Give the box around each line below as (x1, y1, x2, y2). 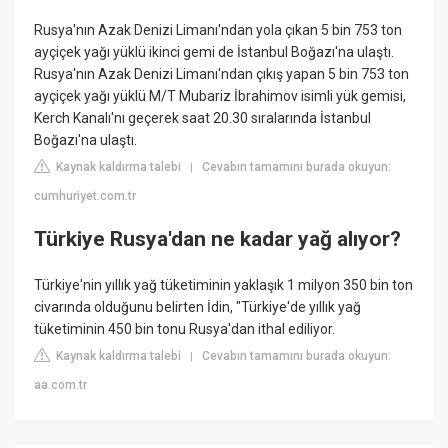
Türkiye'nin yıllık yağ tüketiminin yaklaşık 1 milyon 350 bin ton (34, 276, 414, 293)
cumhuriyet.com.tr (34, 188, 137, 203)
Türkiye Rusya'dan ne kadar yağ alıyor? (34, 227, 402, 252)
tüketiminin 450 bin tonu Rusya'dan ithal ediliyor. (34, 320, 336, 337)
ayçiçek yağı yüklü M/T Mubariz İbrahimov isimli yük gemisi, (34, 87, 407, 104)
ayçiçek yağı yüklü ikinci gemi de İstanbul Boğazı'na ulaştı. (34, 43, 395, 60)
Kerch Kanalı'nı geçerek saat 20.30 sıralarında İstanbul (34, 109, 372, 126)
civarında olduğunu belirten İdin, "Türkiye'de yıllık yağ (34, 298, 362, 315)
